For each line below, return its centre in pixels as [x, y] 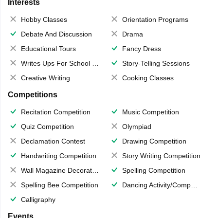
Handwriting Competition [58, 156]
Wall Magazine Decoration [56, 171]
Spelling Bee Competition [59, 185]
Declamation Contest [53, 141]
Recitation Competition [55, 112]
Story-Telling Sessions [156, 64]
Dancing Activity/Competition [156, 185]
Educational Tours [48, 49]
